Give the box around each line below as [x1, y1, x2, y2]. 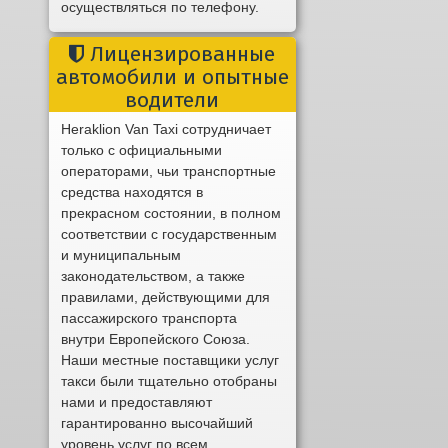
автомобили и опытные [55, 64, 289, 91]
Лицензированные [84, 41, 276, 68]
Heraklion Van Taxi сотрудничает [61, 121, 272, 138]
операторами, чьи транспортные [61, 163, 277, 180]
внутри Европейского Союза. [61, 331, 251, 348]
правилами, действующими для [61, 289, 271, 306]
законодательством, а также [61, 268, 246, 285]
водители [125, 87, 220, 114]
